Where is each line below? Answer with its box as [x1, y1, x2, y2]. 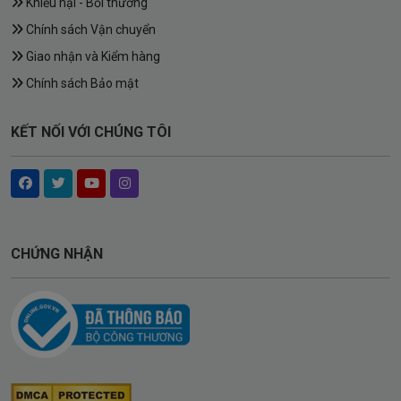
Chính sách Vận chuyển [23, 22, 156, 38]
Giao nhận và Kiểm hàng [23, 49, 160, 64]
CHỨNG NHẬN [11, 245, 103, 263]
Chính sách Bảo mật [23, 76, 139, 91]
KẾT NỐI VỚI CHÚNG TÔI [11, 124, 171, 141]
